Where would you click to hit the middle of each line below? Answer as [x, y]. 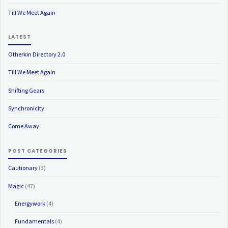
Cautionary [23, 168]
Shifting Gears [26, 90]
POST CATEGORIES [38, 151]
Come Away [24, 126]
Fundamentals [34, 221]
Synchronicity [26, 108]
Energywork [30, 203]
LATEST [20, 37]
